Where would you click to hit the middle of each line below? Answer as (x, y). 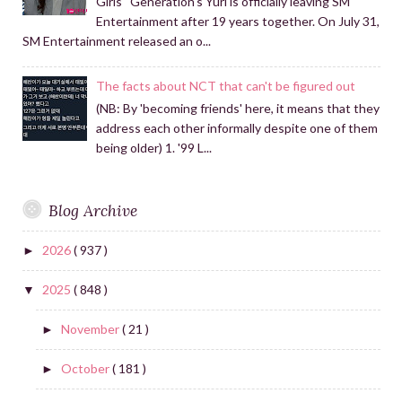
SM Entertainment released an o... (116, 41)
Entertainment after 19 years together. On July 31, (238, 22)
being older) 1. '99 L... (154, 148)
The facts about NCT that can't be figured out (226, 86)
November (91, 329)
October (86, 369)
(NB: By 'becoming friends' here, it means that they (238, 109)
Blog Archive (93, 211)
